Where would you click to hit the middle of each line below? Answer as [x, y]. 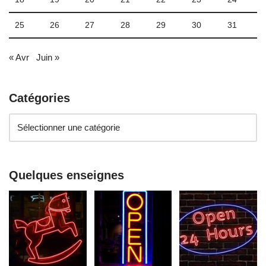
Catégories [39, 98]
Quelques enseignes [66, 175]
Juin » [48, 58]
